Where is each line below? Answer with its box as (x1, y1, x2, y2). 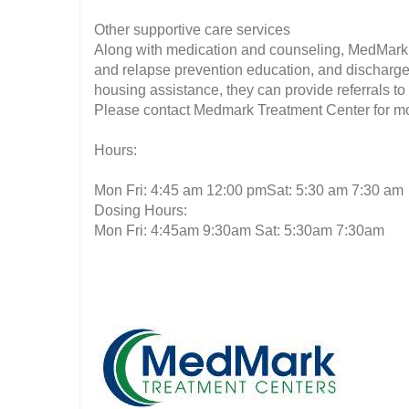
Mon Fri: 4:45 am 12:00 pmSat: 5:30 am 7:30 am (94, 183, 404, 198)
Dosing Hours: (94, 203, 187, 218)
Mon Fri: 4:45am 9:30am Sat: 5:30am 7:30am (94, 223, 384, 238)
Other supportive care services (94, 22, 290, 37)
